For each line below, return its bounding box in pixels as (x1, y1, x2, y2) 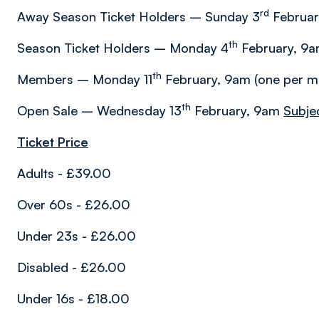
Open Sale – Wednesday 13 (17, 103, 182, 118)
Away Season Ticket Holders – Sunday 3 (17, 9, 260, 24)
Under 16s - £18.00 (17, 291, 130, 306)
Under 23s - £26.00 (17, 228, 136, 244)
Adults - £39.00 (17, 165, 111, 181)
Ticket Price (17, 134, 88, 150)
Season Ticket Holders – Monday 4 (17, 40, 229, 56)
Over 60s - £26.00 (17, 197, 130, 212)
